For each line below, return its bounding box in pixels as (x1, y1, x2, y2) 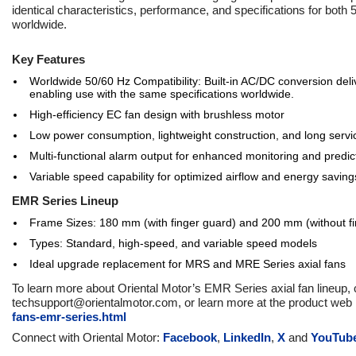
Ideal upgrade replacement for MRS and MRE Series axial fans (29, 257, 346, 270)
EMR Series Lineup (12, 194, 118, 207)
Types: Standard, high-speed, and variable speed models (29, 237, 317, 250)
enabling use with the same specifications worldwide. (29, 87, 294, 100)
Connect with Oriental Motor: (12, 331, 163, 344)
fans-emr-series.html (12, 310, 126, 323)
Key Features (12, 52, 85, 66)
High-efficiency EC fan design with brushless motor (29, 108, 284, 121)
